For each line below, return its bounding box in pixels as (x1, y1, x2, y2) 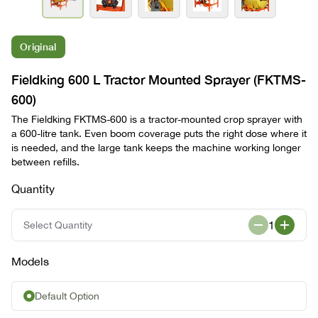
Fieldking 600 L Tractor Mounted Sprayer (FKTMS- (11, 72, 306, 87)
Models (11, 255, 49, 268)
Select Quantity (23, 219, 92, 231)
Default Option (35, 290, 99, 302)
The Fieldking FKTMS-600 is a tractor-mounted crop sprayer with (11, 114, 302, 125)
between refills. (11, 156, 79, 168)
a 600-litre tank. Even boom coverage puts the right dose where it (11, 128, 307, 139)
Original (20, 40, 57, 53)
